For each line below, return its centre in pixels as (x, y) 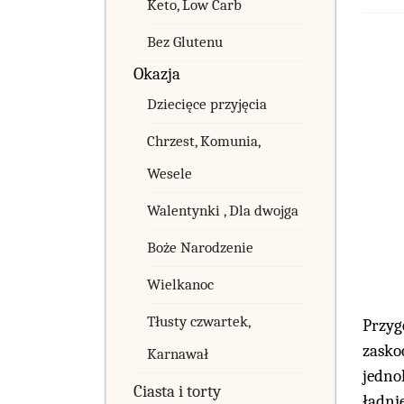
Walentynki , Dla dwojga (223, 210)
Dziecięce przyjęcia (207, 104)
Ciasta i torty (177, 391)
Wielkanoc (180, 284)
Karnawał (178, 353)
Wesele (170, 173)
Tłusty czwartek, (198, 321)
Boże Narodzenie (200, 247)
